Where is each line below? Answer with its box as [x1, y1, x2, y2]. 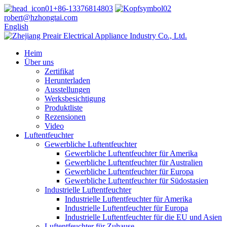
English [4, 22, 28, 31]
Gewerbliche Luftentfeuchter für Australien [65, 158, 203, 167]
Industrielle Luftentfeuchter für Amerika [65, 195, 192, 203]
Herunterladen [45, 76, 90, 85]
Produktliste [45, 103, 83, 112]
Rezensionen [45, 112, 86, 121]
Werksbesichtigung [45, 94, 105, 103]
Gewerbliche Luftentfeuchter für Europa [65, 167, 194, 176]
